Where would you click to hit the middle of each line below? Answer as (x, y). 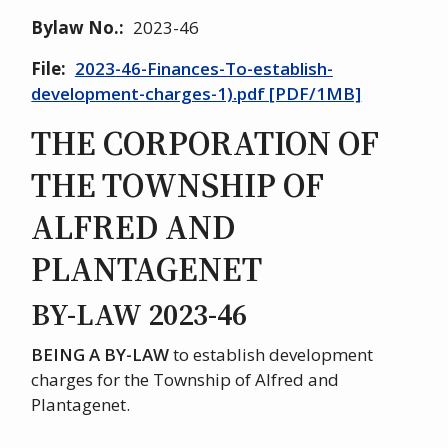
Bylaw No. (75, 28)
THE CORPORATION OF (205, 143)
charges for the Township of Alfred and (185, 380)
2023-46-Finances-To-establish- (203, 69)
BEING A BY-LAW (102, 355)
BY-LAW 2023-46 (139, 315)
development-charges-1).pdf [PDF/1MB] (196, 94)
